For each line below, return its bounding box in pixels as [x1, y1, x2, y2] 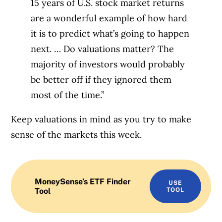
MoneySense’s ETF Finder [35, 176, 131, 186]
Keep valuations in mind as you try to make [11, 113, 192, 125]
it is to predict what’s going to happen [31, 27, 190, 39]
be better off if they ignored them [31, 73, 172, 85]
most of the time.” [31, 89, 105, 101]
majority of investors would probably [31, 58, 185, 70]
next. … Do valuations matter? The [31, 43, 174, 55]
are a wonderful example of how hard [31, 12, 188, 24]
